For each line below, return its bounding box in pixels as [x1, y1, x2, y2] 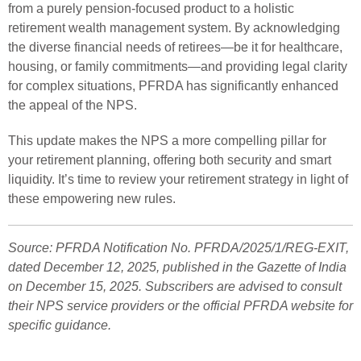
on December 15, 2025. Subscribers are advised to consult [8, 279, 342, 293]
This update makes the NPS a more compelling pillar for [8, 133, 326, 147]
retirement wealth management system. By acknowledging [8, 20, 340, 35]
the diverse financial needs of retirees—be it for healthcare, [8, 39, 342, 54]
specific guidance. [8, 317, 111, 332]
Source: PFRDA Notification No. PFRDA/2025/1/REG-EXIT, [8, 240, 349, 255]
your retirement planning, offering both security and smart [8, 152, 331, 167]
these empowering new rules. [8, 191, 176, 205]
